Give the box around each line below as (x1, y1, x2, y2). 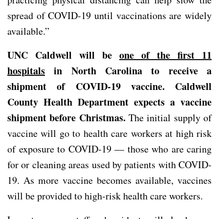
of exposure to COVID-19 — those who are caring (7, 142, 212, 155)
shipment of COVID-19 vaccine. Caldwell (7, 79, 212, 93)
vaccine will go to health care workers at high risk (7, 126, 212, 140)
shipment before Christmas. (7, 110, 126, 125)
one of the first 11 (119, 47, 212, 62)
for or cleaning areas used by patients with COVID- (7, 157, 212, 171)
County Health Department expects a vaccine (7, 94, 212, 109)
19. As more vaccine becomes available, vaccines (7, 173, 212, 187)
